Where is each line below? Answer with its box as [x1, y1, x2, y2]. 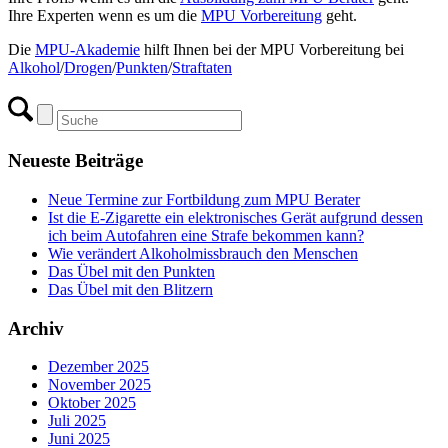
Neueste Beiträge [8, 150, 143, 172]
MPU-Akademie [35, 41, 140, 59]
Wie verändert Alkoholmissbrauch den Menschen [48, 244, 358, 262]
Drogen [64, 59, 112, 77]
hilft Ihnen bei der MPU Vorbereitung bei [140, 41, 404, 59]
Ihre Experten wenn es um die [8, 7, 201, 25]
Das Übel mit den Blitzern [48, 280, 213, 298]
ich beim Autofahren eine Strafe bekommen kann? [48, 226, 364, 244]
